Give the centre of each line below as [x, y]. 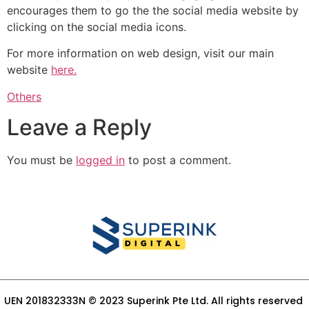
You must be [41, 160]
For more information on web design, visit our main [140, 53]
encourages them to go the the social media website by [153, 10]
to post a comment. [178, 160]
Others [24, 96]
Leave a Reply [79, 128]
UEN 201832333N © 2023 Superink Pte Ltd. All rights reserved [154, 300]
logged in [100, 160]
